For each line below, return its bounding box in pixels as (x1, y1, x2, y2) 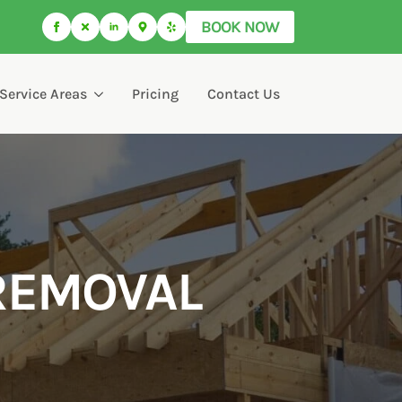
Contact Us (207, 84, 280, 102)
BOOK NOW (201, 17, 279, 37)
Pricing (132, 84, 179, 102)
